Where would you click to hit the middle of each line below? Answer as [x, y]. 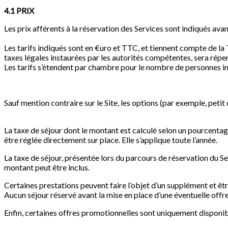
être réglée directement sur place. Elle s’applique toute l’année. [111, 140]
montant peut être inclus [46, 167]
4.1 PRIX [19, 11]
